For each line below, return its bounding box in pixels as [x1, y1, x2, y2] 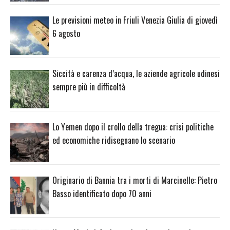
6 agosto [52, 27, 80, 40]
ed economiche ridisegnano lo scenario [52, 133, 175, 146]
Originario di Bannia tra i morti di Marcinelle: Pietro [52, 174, 217, 186]
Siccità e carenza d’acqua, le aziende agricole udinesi [52, 67, 220, 80]
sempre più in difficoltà [52, 80, 125, 93]
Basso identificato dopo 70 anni [52, 187, 151, 200]
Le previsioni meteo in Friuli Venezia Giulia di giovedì [52, 14, 218, 27]
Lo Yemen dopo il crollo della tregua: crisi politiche [52, 120, 214, 133]
